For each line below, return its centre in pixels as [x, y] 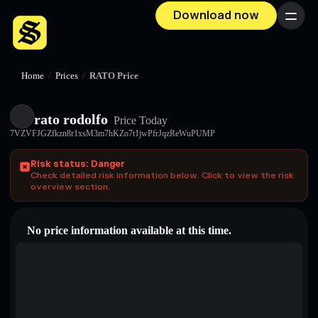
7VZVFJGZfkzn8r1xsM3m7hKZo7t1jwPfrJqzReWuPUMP [113, 133]
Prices [67, 76]
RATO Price [114, 76]
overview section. [70, 187]
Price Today [139, 120]
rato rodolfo [71, 119]
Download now [216, 16]
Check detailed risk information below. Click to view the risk [162, 175]
